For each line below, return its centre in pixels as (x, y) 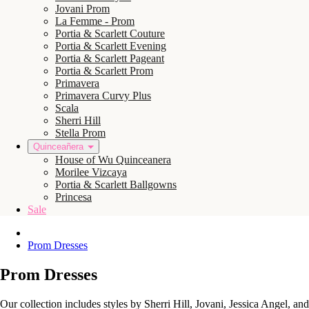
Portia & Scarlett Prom (104, 71)
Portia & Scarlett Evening (111, 46)
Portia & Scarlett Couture (110, 33)
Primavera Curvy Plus (103, 96)
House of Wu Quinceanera (113, 160)
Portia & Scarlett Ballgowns (116, 185)
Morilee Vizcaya (91, 172)
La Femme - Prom (95, 21)
